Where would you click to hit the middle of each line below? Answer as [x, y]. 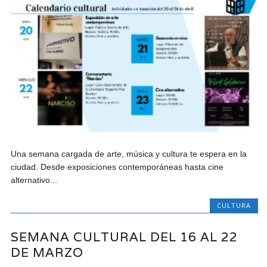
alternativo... [34, 180]
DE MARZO [47, 252]
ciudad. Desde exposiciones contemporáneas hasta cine [117, 167]
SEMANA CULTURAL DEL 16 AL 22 [125, 237]
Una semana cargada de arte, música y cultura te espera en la [129, 154]
